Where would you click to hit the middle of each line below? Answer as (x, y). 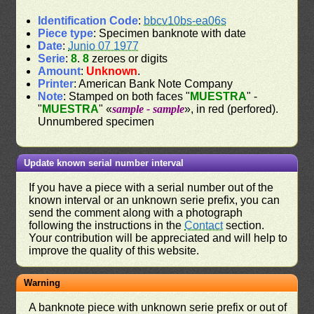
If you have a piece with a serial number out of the (151, 188)
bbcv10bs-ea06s (185, 21)
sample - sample (149, 109)
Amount (60, 71)
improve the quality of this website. (114, 251)
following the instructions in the (107, 226)
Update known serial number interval (104, 163)
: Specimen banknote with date (170, 34)
